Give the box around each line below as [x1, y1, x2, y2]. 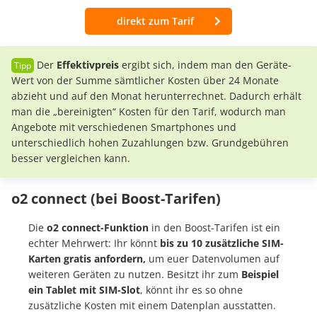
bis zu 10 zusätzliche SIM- [160, 236, 284, 250]
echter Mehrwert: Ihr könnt [28, 236, 160, 250]
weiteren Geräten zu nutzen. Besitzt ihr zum [28, 267, 238, 282]
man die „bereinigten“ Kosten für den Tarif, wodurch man [11, 105, 286, 119]
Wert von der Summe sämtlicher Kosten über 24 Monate [11, 74, 279, 88]
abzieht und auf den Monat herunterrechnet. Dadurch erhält [11, 89, 301, 103]
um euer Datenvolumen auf [146, 252, 279, 266]
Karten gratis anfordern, [28, 252, 146, 266]
